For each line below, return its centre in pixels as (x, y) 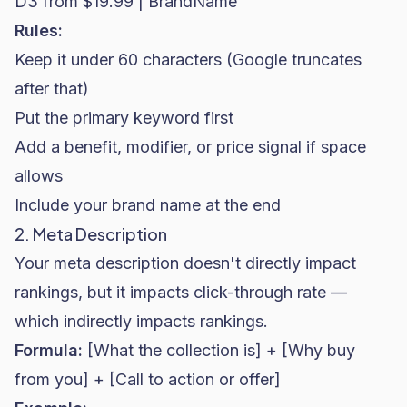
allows (39, 176)
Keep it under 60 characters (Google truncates (188, 60)
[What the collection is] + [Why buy (219, 350)
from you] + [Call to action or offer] (148, 379)
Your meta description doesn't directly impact (185, 263)
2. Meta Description (91, 234)
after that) (52, 89)
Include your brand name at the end (148, 205)
